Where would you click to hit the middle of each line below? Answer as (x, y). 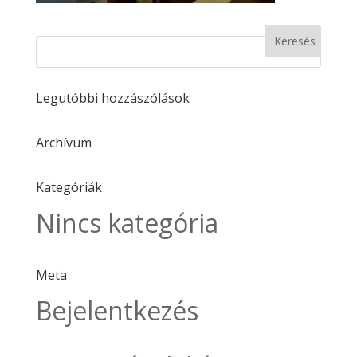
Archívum (63, 143)
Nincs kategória (127, 223)
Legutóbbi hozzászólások (112, 98)
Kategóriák (69, 187)
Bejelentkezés (117, 310)
